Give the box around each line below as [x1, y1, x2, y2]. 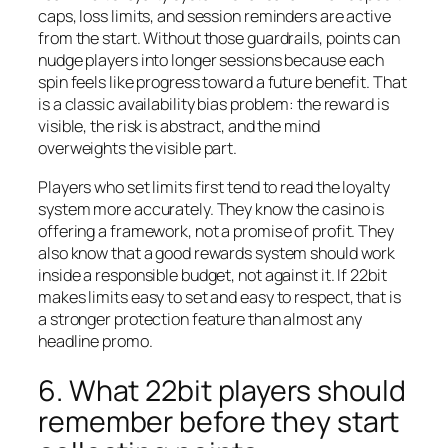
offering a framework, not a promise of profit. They [38, 219, 394, 242]
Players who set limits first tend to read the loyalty [38, 175, 390, 198]
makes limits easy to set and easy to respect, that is [38, 285, 401, 308]
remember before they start [38, 402, 400, 442]
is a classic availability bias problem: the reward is [38, 93, 389, 116]
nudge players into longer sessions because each [38, 49, 385, 72]
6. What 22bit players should [38, 371, 407, 411]
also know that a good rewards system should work [38, 241, 396, 264]
